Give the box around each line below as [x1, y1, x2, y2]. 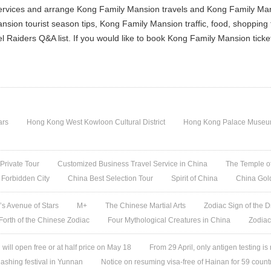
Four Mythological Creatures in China [108, 216, 231, 224]
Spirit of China [171, 174, 218, 183]
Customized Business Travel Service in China [57, 160, 208, 168]
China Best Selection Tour [68, 174, 154, 183]
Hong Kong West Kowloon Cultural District [27, 118, 166, 126]
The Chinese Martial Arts [105, 201, 186, 210]
